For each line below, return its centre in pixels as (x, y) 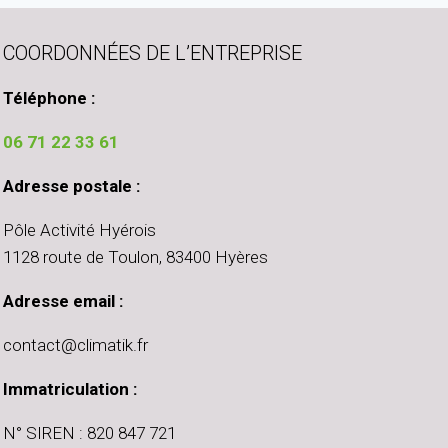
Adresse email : (63, 301)
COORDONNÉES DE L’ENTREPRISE (152, 53)
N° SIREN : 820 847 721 (89, 433)
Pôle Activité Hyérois (79, 230)
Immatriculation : (70, 389)
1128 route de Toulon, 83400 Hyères (135, 257)
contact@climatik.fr (75, 345)
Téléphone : (49, 98)
